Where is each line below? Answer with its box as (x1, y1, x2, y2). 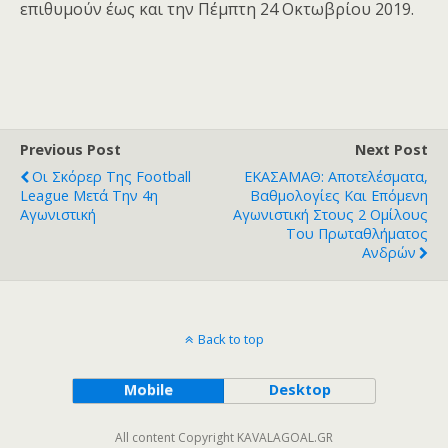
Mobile (123, 379, 173, 399)
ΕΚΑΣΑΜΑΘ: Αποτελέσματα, (244, 166, 428, 186)
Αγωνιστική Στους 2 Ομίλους (233, 204, 428, 224)
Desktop (268, 379, 331, 399)
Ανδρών (362, 242, 416, 262)
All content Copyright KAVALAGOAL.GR (115, 428, 333, 446)
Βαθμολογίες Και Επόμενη (250, 185, 428, 205)
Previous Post (20, 139, 121, 159)
